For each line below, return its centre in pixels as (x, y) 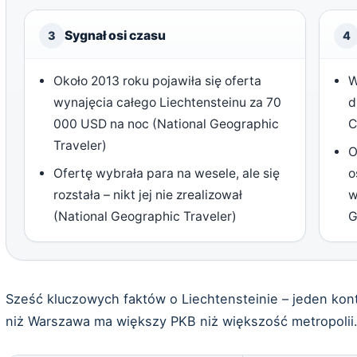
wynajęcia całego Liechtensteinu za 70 (168, 102)
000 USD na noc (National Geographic (167, 124)
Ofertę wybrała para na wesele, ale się (167, 173)
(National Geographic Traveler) (145, 216)
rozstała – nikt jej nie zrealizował (148, 194)
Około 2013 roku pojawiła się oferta (158, 80)
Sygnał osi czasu (115, 35)
